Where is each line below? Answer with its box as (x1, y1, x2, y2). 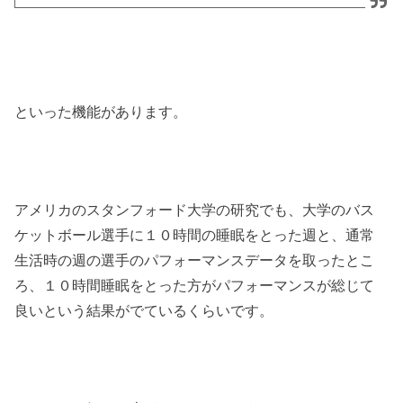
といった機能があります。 (14, 103, 188, 121)
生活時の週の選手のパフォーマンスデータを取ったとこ (14, 251, 375, 268)
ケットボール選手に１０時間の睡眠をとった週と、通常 (14, 226, 375, 243)
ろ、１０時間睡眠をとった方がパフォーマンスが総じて (14, 276, 375, 293)
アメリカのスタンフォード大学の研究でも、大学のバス (14, 201, 375, 218)
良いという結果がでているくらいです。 (14, 301, 274, 318)
